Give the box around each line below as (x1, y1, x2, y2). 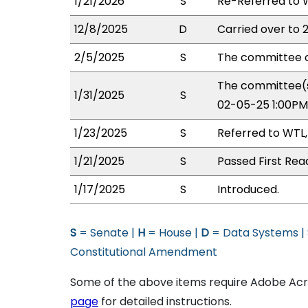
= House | (145, 225, 201, 241)
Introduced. (217, 181, 279, 197)
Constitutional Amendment (70, 244, 217, 260)
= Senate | (76, 225, 137, 241)
